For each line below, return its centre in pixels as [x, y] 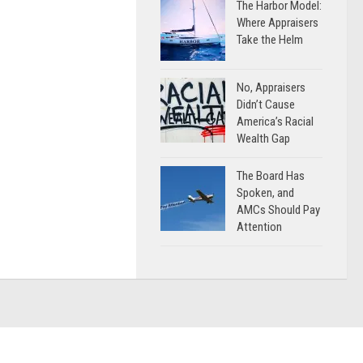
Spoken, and [265, 193]
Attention [259, 227]
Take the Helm [270, 40]
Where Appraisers [278, 23]
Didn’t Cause [266, 105]
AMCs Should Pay [278, 210]
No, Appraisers [271, 88]
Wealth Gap [263, 139]
